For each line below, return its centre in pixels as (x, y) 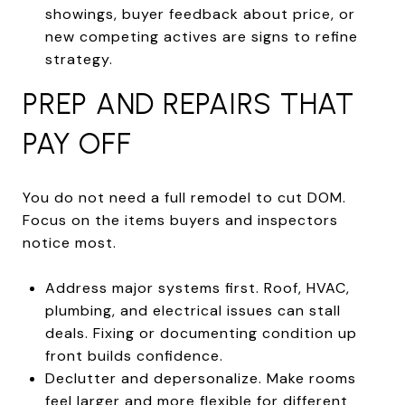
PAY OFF (77, 143)
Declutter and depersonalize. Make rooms (200, 378)
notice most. (70, 242)
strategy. (79, 59)
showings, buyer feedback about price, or (200, 14)
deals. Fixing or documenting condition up (201, 333)
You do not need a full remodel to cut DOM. (184, 197)
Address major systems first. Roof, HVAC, (197, 287)
